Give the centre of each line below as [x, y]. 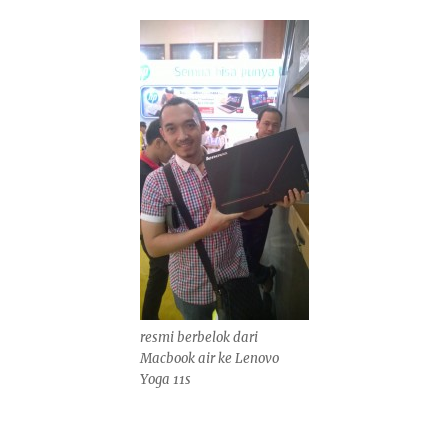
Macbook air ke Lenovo [209, 358]
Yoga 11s [165, 379]
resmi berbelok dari [198, 337]
